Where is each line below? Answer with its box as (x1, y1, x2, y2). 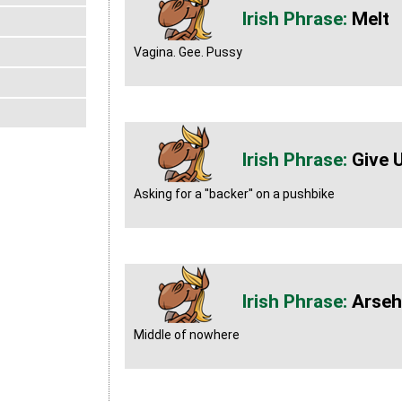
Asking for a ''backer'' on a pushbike (133, 186, 335, 201)
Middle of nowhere (133, 327, 240, 342)
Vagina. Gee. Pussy (133, 45, 242, 60)
